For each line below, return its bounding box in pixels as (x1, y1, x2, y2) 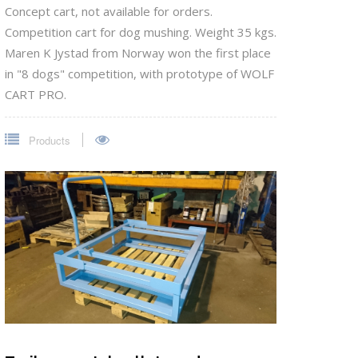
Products (26, 133, 70, 149)
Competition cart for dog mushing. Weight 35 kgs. (5, 24, 276, 41)
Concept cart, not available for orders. (5, 3, 213, 20)
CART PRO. (5, 86, 66, 103)
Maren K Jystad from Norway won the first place (5, 45, 271, 62)
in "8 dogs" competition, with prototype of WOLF (5, 66, 274, 82)
